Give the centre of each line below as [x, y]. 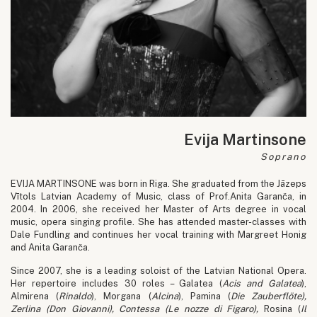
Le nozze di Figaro [211, 309]
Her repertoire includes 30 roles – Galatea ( [116, 283]
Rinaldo [75, 296]
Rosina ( [283, 309]
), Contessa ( [138, 309]
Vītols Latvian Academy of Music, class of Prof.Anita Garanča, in [158, 196]
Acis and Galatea [262, 283]
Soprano [283, 156]
